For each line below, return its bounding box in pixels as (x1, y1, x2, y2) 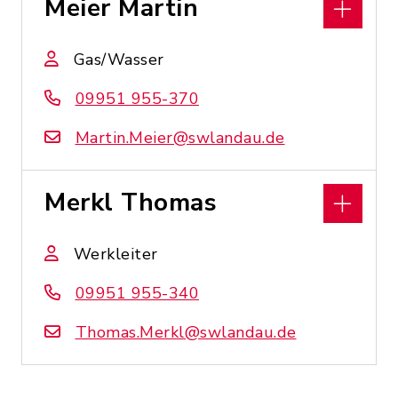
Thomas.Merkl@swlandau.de (75, 322, 297, 343)
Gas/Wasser (73, 49, 164, 70)
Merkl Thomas (44, 186, 217, 219)
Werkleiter (73, 243, 158, 265)
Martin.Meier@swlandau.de (75, 127, 285, 148)
